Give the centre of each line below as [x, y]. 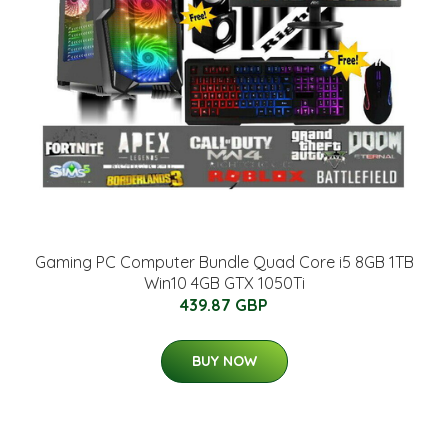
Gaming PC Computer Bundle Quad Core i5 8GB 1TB [224, 262]
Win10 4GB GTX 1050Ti [224, 283]
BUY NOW [224, 361]
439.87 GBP [224, 305]
